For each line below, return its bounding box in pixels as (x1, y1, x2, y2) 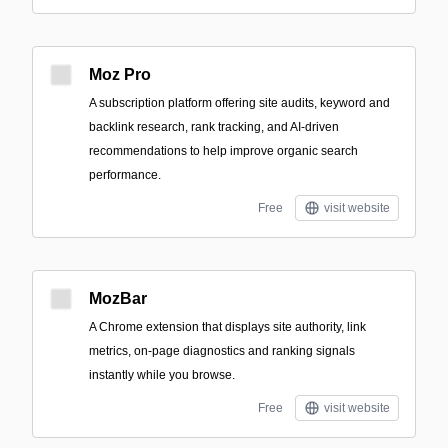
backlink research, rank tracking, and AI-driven (89, 120, 339, 134)
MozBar (89, 290, 147, 307)
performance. (89, 168, 161, 182)
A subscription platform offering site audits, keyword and (89, 96, 390, 110)
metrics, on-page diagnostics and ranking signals (89, 344, 355, 358)
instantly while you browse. (89, 368, 235, 382)
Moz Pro (89, 66, 151, 83)
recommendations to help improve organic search (89, 144, 358, 158)
